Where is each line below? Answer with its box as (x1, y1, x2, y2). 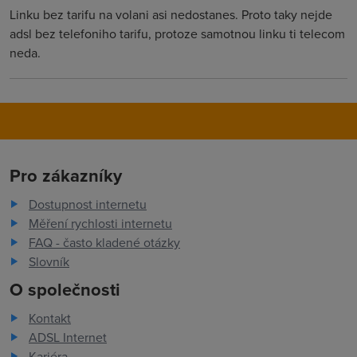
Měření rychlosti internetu (29, 214, 172, 232)
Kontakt (29, 309, 71, 327)
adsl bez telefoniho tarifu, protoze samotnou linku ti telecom (10, 25, 345, 42)
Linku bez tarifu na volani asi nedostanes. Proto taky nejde (10, 6, 332, 23)
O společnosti (10, 277, 120, 302)
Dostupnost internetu (29, 195, 147, 213)
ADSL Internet (29, 328, 107, 346)
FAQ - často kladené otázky (29, 233, 180, 251)
